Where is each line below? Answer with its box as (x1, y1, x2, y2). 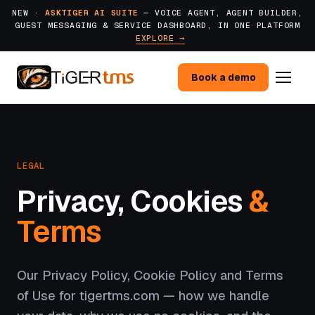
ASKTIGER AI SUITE (44, 7, 139, 18)
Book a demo (191, 70, 256, 84)
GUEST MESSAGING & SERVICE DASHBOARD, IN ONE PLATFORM (15, 20, 300, 30)
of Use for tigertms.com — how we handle (17, 287, 269, 304)
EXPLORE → (135, 32, 186, 43)
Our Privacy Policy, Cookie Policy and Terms (17, 266, 283, 283)
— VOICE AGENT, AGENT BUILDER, (138, 7, 303, 18)
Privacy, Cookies (17, 182, 249, 220)
